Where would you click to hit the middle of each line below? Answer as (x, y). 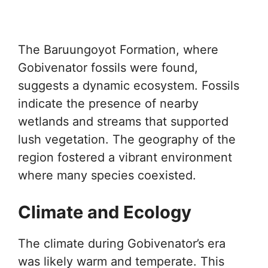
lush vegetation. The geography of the (127, 139)
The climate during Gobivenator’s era (122, 243)
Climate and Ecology (105, 212)
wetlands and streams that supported (123, 121)
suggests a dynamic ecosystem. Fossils (129, 86)
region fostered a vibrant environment (125, 157)
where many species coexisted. (107, 175)
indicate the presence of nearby (108, 103)
